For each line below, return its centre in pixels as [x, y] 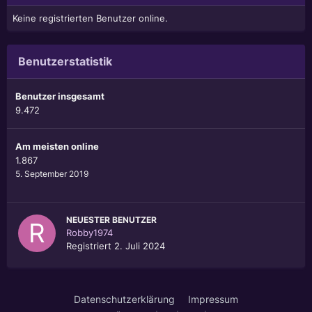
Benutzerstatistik [65, 62]
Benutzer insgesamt [60, 96]
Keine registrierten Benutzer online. [90, 18]
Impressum [213, 299]
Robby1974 [89, 233]
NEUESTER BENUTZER [111, 220]
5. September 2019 [52, 174]
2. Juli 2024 [140, 246]
